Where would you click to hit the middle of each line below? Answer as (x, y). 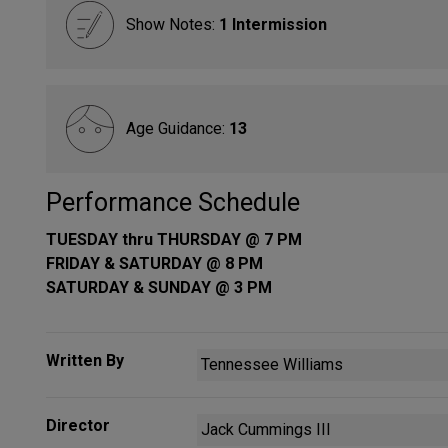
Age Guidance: (177, 128)
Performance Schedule (173, 202)
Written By (85, 360)
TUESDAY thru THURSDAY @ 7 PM (174, 239)
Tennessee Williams (271, 364)
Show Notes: (172, 24)
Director (78, 425)
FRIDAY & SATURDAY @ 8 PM (154, 263)
